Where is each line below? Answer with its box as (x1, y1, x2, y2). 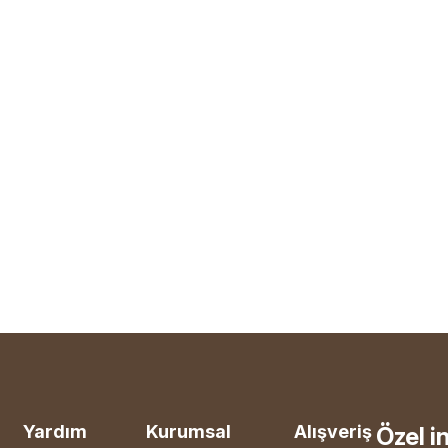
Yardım (23, 420, 88, 442)
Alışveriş (293, 420, 372, 442)
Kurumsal (145, 420, 231, 442)
